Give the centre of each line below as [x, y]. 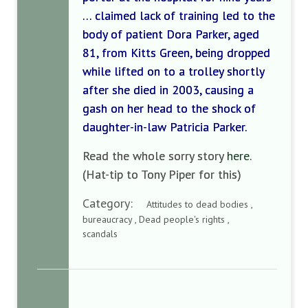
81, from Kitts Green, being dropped [176, 53]
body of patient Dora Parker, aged [171, 34]
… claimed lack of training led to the [179, 15]
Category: [114, 203]
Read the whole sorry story [155, 156]
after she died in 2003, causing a [168, 90]
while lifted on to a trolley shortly [173, 71]
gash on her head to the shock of [169, 108]
